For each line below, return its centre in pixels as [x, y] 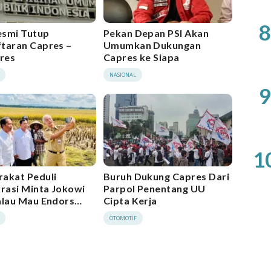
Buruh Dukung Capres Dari [166, 176]
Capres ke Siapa [141, 57]
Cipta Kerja [130, 200]
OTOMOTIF [123, 218]
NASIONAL [122, 75]
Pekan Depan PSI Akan [156, 33]
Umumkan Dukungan [152, 45]
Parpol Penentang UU [154, 188]
